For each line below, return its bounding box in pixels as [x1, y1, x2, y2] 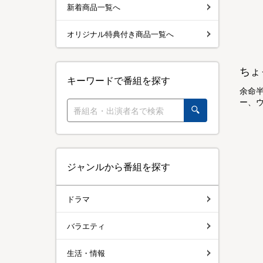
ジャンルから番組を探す [67, 161, 170, 173]
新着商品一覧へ [67, 2, 120, 12]
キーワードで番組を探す [67, 75, 170, 86]
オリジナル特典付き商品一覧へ [67, 29, 174, 39]
